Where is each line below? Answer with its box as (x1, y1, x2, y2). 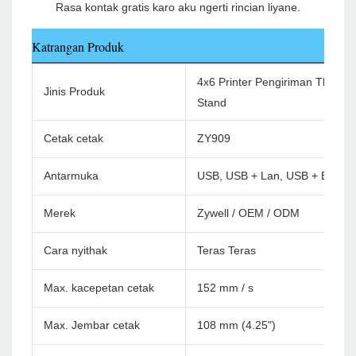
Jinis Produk (44, 85, 105, 99)
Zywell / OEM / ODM (197, 207, 300, 220)
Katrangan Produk (32, 38, 124, 56)
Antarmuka (44, 169, 99, 183)
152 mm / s (197, 281, 253, 295)
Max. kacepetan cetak (44, 281, 154, 295)
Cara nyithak (44, 244, 107, 257)
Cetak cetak (44, 132, 103, 145)
